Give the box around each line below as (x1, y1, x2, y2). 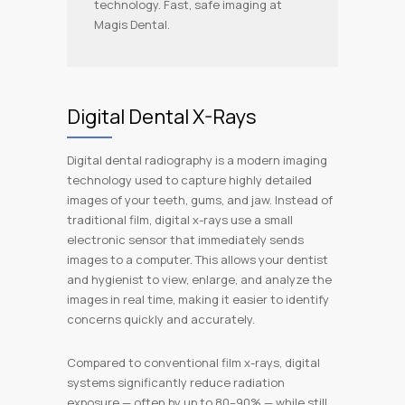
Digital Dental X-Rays (67, 103, 257, 130)
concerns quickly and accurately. (67, 311, 255, 327)
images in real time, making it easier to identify (67, 291, 329, 307)
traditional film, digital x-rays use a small (67, 212, 293, 228)
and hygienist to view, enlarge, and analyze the (67, 271, 332, 287)
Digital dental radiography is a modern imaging (67, 152, 327, 168)
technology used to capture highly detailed (67, 172, 312, 188)
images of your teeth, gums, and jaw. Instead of (67, 192, 333, 208)
